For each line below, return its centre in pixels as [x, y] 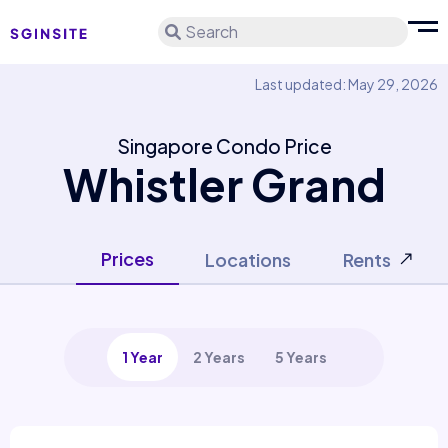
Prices [127, 258]
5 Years [300, 357]
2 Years [218, 357]
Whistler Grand [224, 184]
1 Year [142, 357]
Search [211, 31]
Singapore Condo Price [224, 146]
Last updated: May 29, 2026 [346, 84]
